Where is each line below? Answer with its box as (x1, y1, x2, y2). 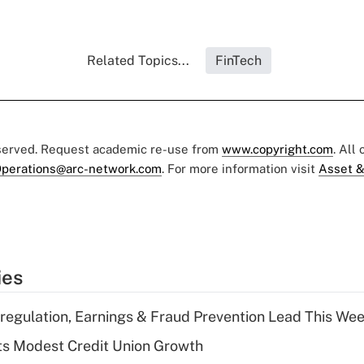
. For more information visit (162, 162, 318, 175)
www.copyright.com (222, 142, 333, 156)
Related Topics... (86, 53, 189, 68)
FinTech (214, 53, 262, 68)
